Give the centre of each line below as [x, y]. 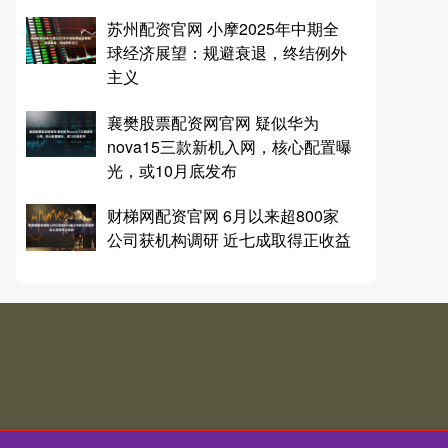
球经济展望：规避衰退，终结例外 [226, 52]
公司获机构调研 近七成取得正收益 [228, 240]
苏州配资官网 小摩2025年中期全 [222, 28]
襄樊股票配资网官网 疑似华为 [212, 122]
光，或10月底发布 [171, 170]
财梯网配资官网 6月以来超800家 [222, 216]
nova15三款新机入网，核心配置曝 [229, 146]
